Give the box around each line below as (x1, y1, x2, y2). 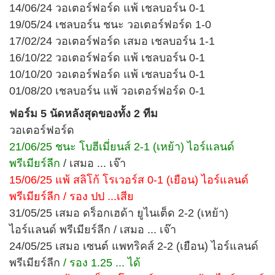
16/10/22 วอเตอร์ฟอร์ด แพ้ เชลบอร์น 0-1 (9, 51, 205, 64)
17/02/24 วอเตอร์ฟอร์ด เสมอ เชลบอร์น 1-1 (9, 34, 215, 47)
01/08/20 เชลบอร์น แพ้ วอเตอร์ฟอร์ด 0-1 (9, 84, 205, 97)
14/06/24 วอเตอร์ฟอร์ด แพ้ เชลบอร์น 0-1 (9, 1, 205, 14)
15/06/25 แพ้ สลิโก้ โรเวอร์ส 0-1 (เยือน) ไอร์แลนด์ (9, 173, 249, 186)
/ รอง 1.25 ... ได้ (63, 256, 141, 269)
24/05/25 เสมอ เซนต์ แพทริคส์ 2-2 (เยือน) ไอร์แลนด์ (9, 239, 258, 252)
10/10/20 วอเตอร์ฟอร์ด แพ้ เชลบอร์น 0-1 (9, 68, 205, 80)
